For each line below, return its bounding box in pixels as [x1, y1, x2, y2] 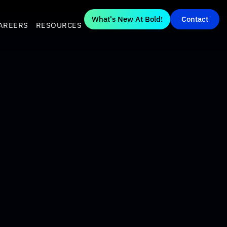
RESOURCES [35, 20, 82, 30]
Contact [181, 14, 208, 24]
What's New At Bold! [92, 14, 163, 24]
